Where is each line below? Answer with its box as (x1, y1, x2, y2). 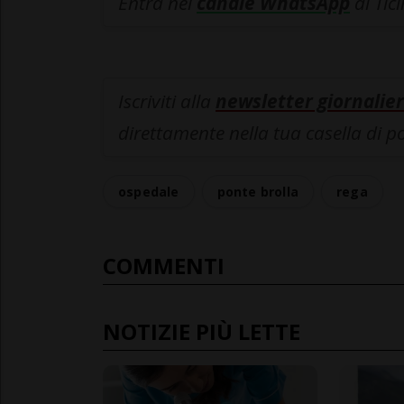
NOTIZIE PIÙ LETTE (103, 317, 300, 347)
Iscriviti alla (118, 88, 216, 115)
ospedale (118, 183, 179, 201)
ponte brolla (216, 183, 299, 201)
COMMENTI (103, 251, 225, 281)
